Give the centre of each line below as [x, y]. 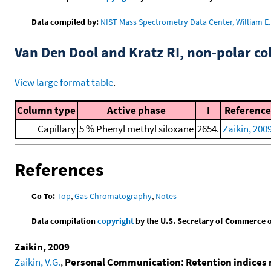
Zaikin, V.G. [38, 262]
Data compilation [65, 221]
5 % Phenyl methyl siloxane [136, 129]
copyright [116, 221]
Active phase [136, 110]
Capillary [57, 129]
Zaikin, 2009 [42, 247]
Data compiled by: [65, 21]
